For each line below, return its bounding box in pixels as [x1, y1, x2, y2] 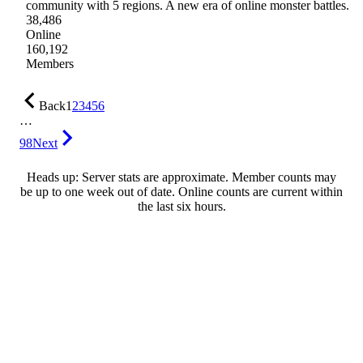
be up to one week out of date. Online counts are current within [20, 185, 343, 199]
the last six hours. [137, 199, 226, 214]
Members [26, 57, 74, 71]
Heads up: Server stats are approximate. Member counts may [27, 170, 336, 185]
